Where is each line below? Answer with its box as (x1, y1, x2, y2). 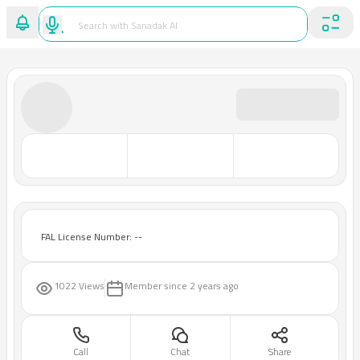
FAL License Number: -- (41, 227, 142, 246)
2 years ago (190, 276, 239, 295)
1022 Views (54, 276, 104, 295)
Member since (125, 276, 187, 295)
